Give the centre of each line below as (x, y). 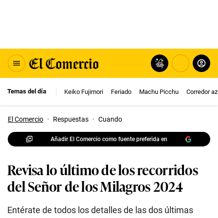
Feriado (121, 91)
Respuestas (71, 119)
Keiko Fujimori (84, 91)
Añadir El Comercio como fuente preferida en (109, 139)
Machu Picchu (159, 91)
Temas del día (27, 91)
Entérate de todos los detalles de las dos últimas (100, 210)
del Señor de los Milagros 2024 (95, 186)
